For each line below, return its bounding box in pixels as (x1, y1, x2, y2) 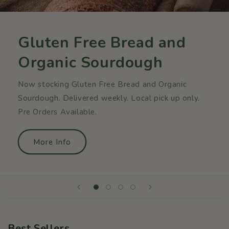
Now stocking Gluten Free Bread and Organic (18, 79, 187, 90)
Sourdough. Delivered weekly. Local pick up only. (18, 93, 200, 104)
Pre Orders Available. (18, 107, 97, 118)
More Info (33, 136, 71, 147)
